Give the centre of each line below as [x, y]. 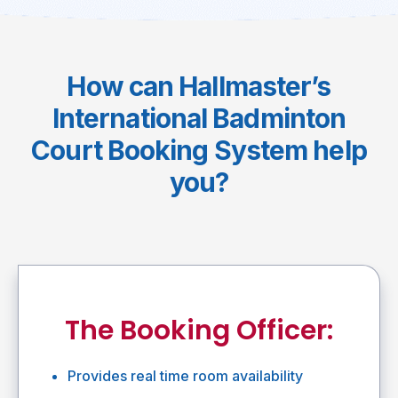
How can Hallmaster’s [199, 86]
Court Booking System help [199, 150]
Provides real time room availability [185, 376]
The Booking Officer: [199, 330]
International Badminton [199, 118]
